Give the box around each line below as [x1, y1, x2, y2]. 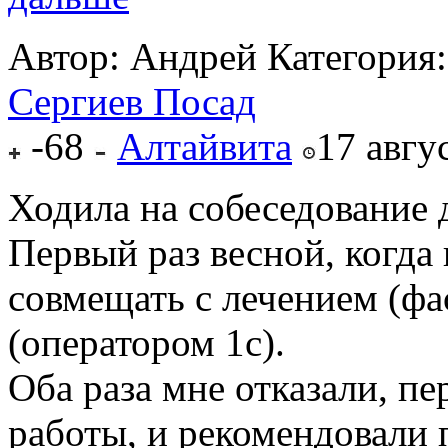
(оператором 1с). [8, 321, 285, 365]
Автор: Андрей [8, 35, 257, 79]
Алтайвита [117, 125, 292, 169]
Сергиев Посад [8, 80, 256, 124]
